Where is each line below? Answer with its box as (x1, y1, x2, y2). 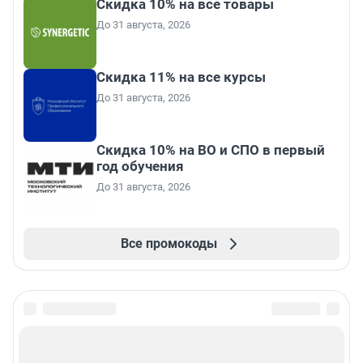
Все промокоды (120, 236, 217, 252)
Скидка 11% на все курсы (96, 69, 266, 86)
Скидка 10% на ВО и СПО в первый (96, 142, 325, 159)
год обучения (96, 158, 184, 175)
